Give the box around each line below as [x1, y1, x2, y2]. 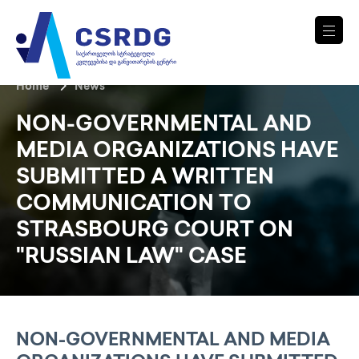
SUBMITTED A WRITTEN [16, 167, 274, 190]
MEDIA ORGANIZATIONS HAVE [16, 140, 339, 163]
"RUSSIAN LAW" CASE [16, 246, 247, 269]
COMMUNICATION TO [16, 193, 252, 216]
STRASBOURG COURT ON [16, 220, 293, 243]
